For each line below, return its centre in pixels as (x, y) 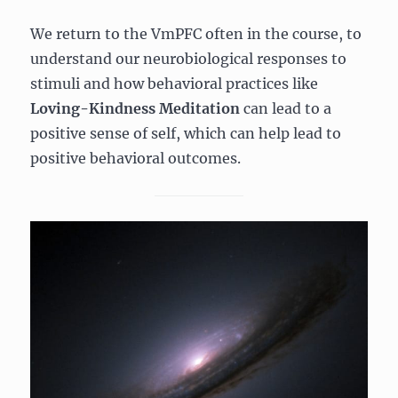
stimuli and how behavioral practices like (175, 83)
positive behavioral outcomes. (136, 158)
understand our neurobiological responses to (189, 58)
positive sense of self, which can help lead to (186, 133)
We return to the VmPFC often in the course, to (196, 33)
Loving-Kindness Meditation (135, 108)
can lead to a (286, 108)
